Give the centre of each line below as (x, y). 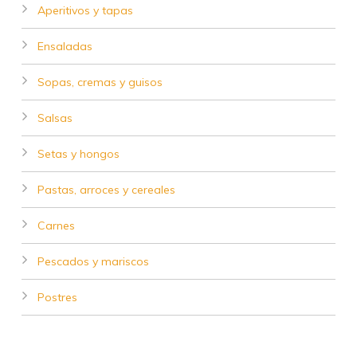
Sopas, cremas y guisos (100, 82)
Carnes (56, 225)
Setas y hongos (78, 153)
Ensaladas (65, 46)
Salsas (55, 118)
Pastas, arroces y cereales (106, 189)
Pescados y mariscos (93, 261)
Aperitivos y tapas (85, 10)
